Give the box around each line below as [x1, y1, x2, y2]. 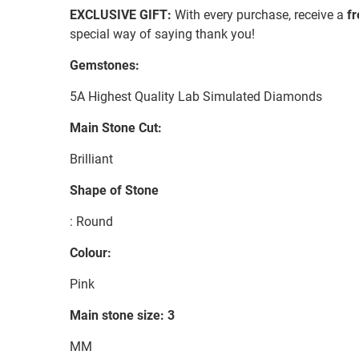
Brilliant [70, 151, 113, 167]
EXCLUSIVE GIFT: [70, 6, 171, 22]
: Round [70, 213, 113, 229]
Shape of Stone [70, 182, 159, 198]
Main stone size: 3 [70, 307, 175, 323]
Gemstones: [70, 57, 139, 73]
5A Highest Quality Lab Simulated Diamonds [70, 88, 322, 104]
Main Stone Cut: [70, 119, 162, 135]
